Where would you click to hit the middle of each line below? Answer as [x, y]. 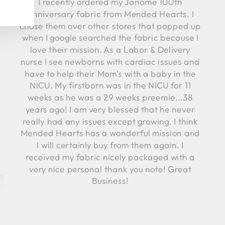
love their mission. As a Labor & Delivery [110, 49]
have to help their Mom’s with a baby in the [110, 74]
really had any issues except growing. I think [110, 121]
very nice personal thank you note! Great [110, 169]
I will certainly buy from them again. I [110, 145]
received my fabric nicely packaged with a [110, 157]
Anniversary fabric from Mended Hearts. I [110, 14]
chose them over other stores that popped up [110, 26]
